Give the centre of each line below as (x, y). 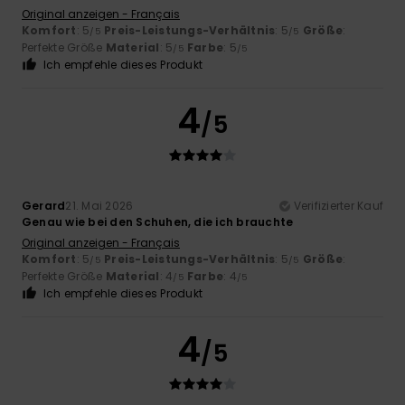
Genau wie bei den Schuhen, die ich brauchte (158, 222)
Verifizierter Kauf (338, 206)
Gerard (44, 206)
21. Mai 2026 (99, 206)
